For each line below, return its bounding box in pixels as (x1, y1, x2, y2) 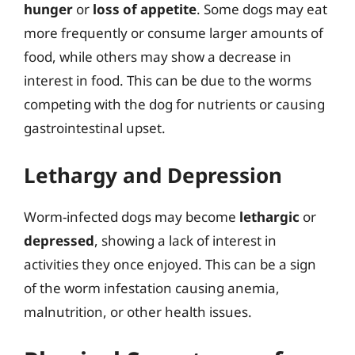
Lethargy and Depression (24, 160, 282, 189)
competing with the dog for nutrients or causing (24, 95, 325, 113)
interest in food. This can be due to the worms (24, 71, 311, 90)
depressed (24, 231, 94, 250)
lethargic (239, 207, 300, 226)
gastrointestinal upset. (24, 119, 166, 137)
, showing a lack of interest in (94, 231, 277, 250)
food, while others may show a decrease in (24, 48, 292, 66)
